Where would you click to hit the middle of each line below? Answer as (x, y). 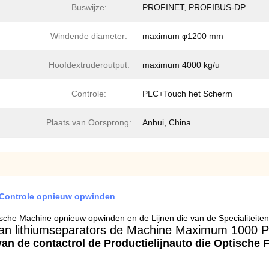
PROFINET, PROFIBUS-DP (194, 7)
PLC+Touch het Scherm (187, 94)
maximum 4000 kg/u (181, 65)
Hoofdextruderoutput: (89, 65)
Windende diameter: (89, 36)
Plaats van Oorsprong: (89, 122)
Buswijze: (89, 7)
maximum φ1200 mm (183, 36)
